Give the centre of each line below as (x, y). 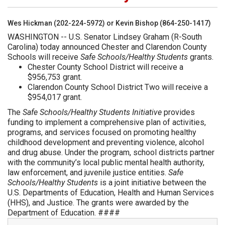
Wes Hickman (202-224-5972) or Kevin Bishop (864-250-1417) (109, 23)
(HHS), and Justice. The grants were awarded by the (98, 203)
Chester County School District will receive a (105, 67)
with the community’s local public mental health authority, (106, 162)
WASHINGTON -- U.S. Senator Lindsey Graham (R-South (105, 37)
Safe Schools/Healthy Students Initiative (92, 112)
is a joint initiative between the (152, 183)
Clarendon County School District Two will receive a (118, 87)
